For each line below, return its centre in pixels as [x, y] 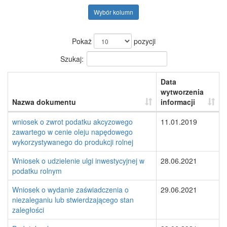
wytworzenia [182, 92]
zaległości [28, 210]
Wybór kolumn [113, 12]
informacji [178, 102]
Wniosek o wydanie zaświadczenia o [70, 190]
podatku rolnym [37, 171]
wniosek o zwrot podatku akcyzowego [72, 122]
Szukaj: [72, 59]
